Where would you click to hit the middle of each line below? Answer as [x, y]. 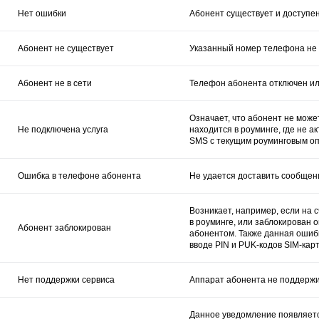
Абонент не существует [66, 48]
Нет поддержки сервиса [66, 279]
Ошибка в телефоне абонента [79, 176]
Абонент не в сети [55, 83]
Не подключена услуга [63, 129]
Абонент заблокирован [64, 228]
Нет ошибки [42, 13]
